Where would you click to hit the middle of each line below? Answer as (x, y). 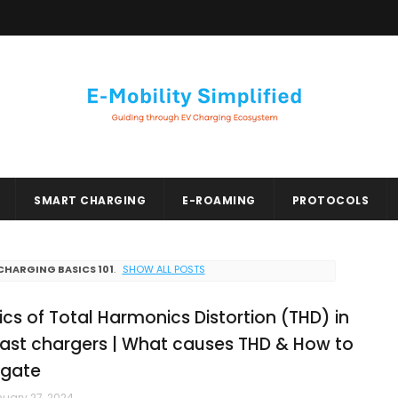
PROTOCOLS (330, 200)
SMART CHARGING (90, 200)
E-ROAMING (219, 200)
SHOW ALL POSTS (163, 270)
